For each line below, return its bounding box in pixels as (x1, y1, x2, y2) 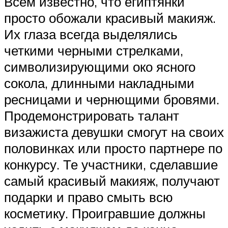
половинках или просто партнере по (4, 140, 222, 157)
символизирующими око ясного (4, 59, 195, 75)
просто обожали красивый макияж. (4, 10, 216, 26)
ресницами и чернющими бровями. (4, 91, 219, 108)
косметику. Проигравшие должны (4, 205, 206, 222)
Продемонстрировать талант (4, 107, 179, 124)
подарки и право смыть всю (4, 189, 173, 206)
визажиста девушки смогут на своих (4, 124, 224, 140)
